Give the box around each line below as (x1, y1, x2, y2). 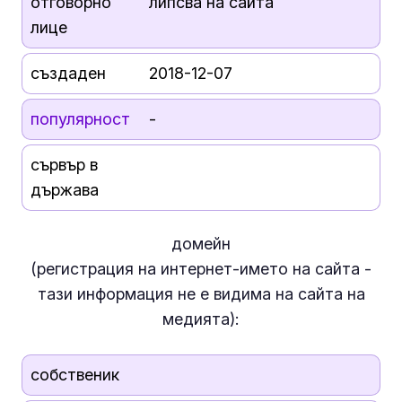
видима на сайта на (208, 284, 365, 303)
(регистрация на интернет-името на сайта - (31, 258, 371, 278)
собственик (30, 364, 119, 384)
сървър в (30, 155, 98, 174)
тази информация (37, 284, 178, 303)
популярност (30, 109, 130, 128)
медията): (162, 309, 240, 328)
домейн (171, 233, 231, 253)
